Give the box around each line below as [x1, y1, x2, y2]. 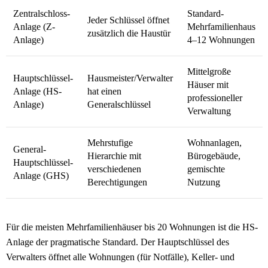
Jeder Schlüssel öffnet [87, 14, 169, 25]
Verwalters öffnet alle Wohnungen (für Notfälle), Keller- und [6, 251, 234, 262]
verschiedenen [87, 163, 141, 174]
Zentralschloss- [13, 8, 70, 19]
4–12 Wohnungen [187, 34, 255, 45]
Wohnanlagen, [187, 137, 242, 148]
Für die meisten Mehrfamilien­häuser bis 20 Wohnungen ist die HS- [6, 221, 258, 232]
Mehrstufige [87, 137, 133, 148]
